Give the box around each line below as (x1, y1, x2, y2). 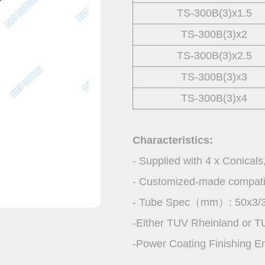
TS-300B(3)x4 (181, 92, 247, 104)
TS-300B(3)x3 (181, 71, 247, 83)
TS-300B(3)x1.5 (176, 7, 252, 19)
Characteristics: (132, 134, 213, 146)
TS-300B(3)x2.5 (176, 50, 252, 62)
